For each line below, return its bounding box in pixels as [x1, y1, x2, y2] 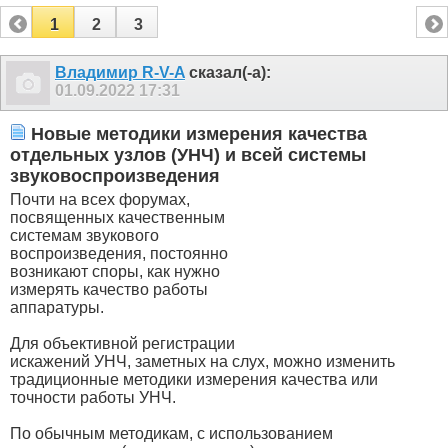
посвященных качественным [10, 208, 225, 226]
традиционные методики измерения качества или [10, 370, 378, 388]
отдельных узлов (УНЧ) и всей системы [10, 145, 366, 166]
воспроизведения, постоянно [10, 244, 228, 262]
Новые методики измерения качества [26, 124, 367, 145]
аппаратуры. [10, 298, 104, 316]
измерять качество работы [10, 280, 208, 298]
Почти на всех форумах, [10, 190, 190, 208]
